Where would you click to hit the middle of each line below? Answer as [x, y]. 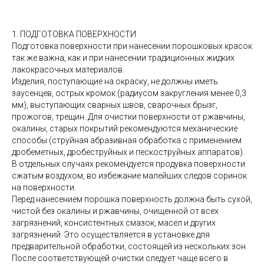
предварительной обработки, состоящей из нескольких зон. [130, 246]
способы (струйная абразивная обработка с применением [127, 140]
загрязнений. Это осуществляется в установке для [111, 234]
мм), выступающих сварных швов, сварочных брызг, [115, 105]
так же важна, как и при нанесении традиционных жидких [123, 57]
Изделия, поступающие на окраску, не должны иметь [115, 81]
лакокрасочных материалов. [68, 69]
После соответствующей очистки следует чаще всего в [120, 258]
